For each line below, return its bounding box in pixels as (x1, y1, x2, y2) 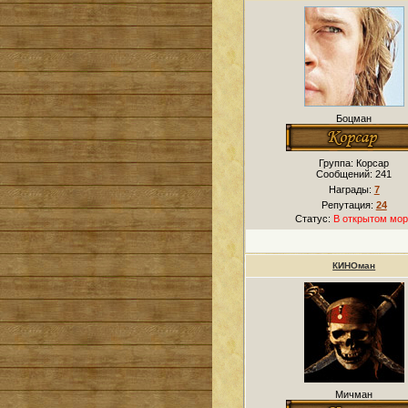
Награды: (328, 184, 374, 195)
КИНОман (332, 260, 376, 270)
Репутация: (321, 199, 376, 210)
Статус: (294, 213, 333, 224)
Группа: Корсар (319, 158, 390, 168)
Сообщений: (316, 168, 376, 179)
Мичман (335, 389, 373, 400)
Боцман (336, 113, 372, 124)
